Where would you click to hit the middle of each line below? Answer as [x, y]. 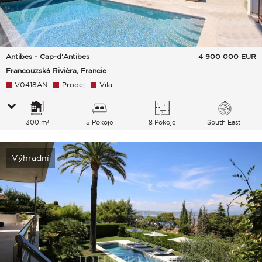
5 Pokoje [99, 122]
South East [225, 122]
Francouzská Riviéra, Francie [56, 70]
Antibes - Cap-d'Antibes [48, 56]
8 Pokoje [162, 122]
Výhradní [30, 158]
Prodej [73, 84]
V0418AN [31, 84]
